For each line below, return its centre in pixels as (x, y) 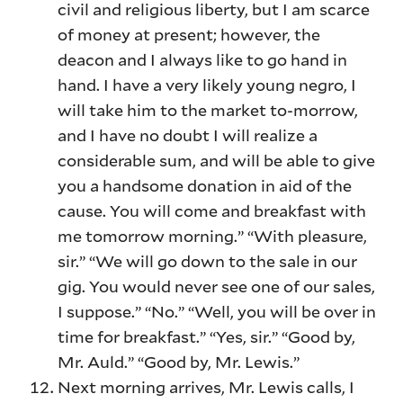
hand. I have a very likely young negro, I (207, 85)
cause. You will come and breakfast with (212, 211)
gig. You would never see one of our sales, (217, 287)
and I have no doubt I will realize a (188, 135)
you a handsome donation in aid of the (205, 186)
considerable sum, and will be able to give (217, 161)
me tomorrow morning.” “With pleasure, (213, 236)
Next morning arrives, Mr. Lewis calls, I (206, 387)
